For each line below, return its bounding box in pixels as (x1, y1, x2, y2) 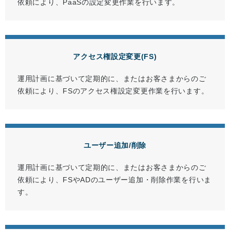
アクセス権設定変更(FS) (73, 52, 157, 61)
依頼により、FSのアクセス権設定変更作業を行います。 (17, 87, 209, 95)
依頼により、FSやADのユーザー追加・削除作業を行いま (17, 176, 212, 184)
